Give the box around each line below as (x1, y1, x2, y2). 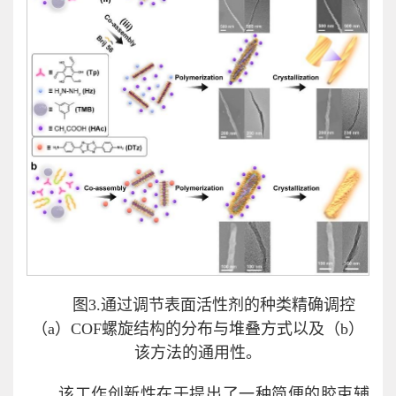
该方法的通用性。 (134, 343, 262, 362)
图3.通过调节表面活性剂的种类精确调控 (72, 295, 355, 314)
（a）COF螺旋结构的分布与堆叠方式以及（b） (32, 319, 364, 338)
